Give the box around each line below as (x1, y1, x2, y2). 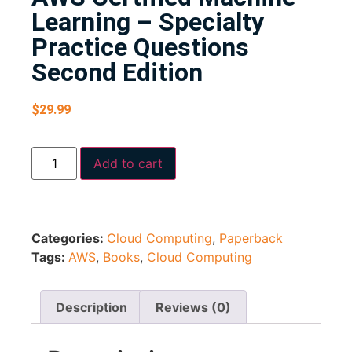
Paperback (219, 229, 283, 246)
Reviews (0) (155, 299, 231, 315)
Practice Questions (31, 32, 249, 63)
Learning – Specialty (31, 7, 264, 38)
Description (56, 299, 128, 315)
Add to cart (93, 155, 163, 171)
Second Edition (31, 57, 203, 88)
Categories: (31, 229, 107, 246)
